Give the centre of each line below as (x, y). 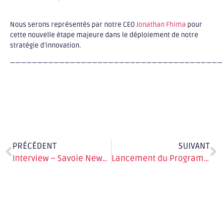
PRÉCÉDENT (34, 146)
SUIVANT (194, 146)
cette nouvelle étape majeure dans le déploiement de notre (104, 35)
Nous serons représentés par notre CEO (73, 24)
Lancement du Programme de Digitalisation (206, 158)
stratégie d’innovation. (46, 45)
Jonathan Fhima (161, 24)
